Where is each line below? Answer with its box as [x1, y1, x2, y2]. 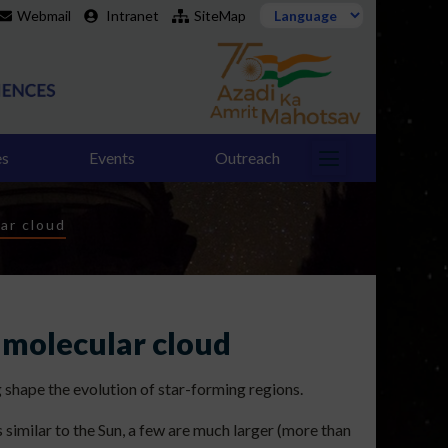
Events [89, 147, 135, 167]
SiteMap [194, 7, 246, 24]
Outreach [215, 147, 280, 167]
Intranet [105, 7, 159, 24]
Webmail [16, 7, 71, 24]
